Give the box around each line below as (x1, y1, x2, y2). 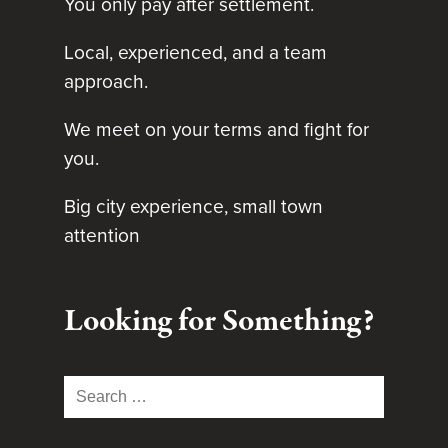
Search (63, 375, 113, 402)
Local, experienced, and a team (64, 38, 327, 67)
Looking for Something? (64, 300, 374, 345)
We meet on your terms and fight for (64, 115, 369, 145)
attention (64, 221, 140, 251)
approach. (64, 67, 148, 96)
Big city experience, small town (64, 192, 323, 222)
